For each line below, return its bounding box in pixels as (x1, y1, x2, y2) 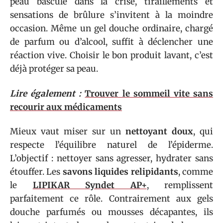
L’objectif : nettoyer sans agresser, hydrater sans (10, 153, 213, 164)
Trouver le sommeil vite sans (85, 88, 214, 99)
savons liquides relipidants (62, 166, 178, 177)
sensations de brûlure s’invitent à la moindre (10, 9, 213, 20)
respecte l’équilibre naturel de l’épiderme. (10, 139, 213, 150)
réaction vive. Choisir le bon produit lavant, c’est (10, 50, 213, 61)
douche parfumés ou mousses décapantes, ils (10, 207, 213, 218)
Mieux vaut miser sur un (10, 126, 125, 137)
